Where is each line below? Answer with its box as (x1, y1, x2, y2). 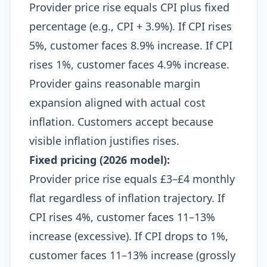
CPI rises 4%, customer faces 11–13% (29, 210, 215, 224)
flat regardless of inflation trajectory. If (29, 191, 225, 205)
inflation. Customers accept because (29, 114, 213, 129)
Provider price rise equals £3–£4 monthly (29, 172, 235, 186)
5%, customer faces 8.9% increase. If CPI (29, 38, 232, 52)
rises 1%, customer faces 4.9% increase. (29, 57, 229, 72)
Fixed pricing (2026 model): (29, 153, 170, 167)
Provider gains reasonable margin (29, 76, 200, 91)
